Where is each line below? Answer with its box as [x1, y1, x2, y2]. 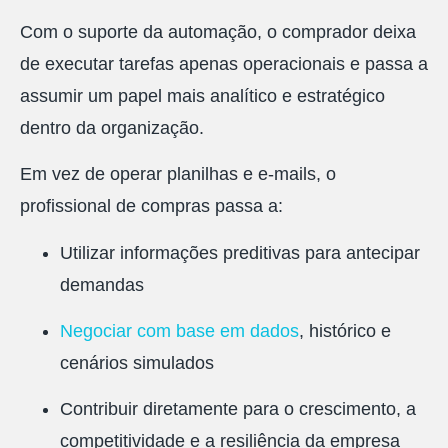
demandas [60, 274, 144, 295]
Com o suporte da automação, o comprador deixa [20, 21, 416, 42]
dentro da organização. [20, 117, 204, 138]
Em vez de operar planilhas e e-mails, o [20, 164, 336, 185]
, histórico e [299, 321, 391, 342]
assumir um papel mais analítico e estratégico [20, 85, 385, 106]
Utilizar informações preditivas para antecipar [60, 242, 420, 263]
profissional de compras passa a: [20, 196, 283, 217]
